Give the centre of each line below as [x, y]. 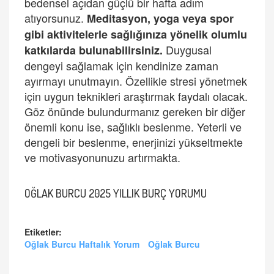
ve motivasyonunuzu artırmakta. [102, 157]
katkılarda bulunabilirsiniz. [94, 50]
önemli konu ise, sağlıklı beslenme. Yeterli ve [133, 127]
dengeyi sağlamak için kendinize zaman [121, 65]
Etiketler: [43, 232]
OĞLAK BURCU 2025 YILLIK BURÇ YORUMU [116, 193]
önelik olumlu [212, 34]
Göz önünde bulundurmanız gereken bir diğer [135, 111]
